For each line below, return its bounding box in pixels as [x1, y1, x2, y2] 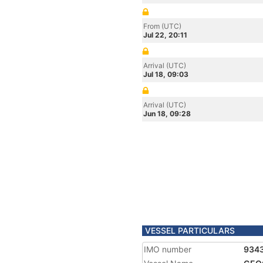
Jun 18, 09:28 [143, 109, 191, 118]
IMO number [144, 244, 191, 254]
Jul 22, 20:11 [143, 31, 187, 39]
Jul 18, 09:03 [143, 70, 188, 79]
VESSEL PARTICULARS [145, 225, 235, 235]
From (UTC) [143, 22, 181, 31]
